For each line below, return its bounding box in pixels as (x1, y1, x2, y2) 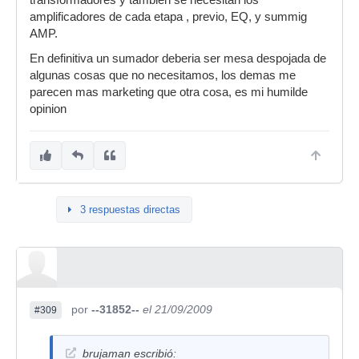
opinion (30, 103, 67, 115)
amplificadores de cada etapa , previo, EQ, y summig (30, 10, 307, 23)
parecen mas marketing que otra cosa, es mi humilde (30, 86, 308, 99)
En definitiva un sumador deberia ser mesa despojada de (30, 52, 326, 65)
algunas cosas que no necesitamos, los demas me (30, 69, 296, 82)
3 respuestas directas (80, 204, 180, 216)
